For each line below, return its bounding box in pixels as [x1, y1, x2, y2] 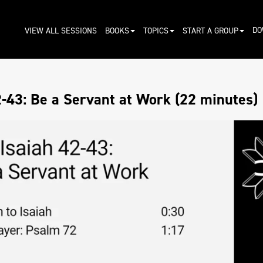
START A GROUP [182, 25, 238, 36]
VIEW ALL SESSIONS [24, 25, 97, 36]
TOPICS [143, 25, 168, 36]
